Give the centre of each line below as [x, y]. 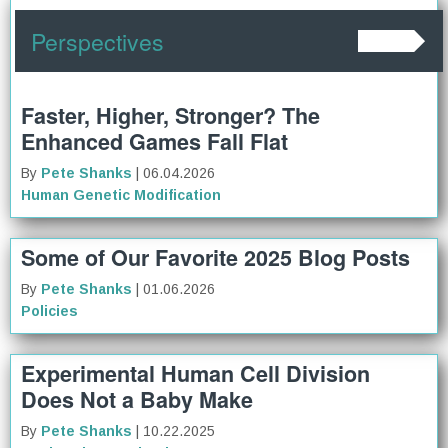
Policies [49, 310]
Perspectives [97, 40]
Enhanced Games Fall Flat [154, 141]
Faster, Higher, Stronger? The [170, 115]
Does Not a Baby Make [137, 400]
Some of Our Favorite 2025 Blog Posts [215, 257]
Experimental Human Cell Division [195, 374]
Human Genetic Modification [121, 194]
